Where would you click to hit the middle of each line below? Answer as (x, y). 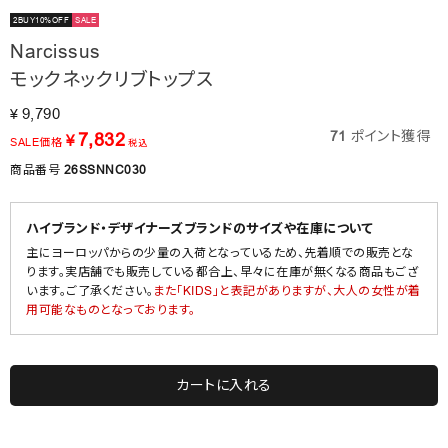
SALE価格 (36, 141)
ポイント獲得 (390, 135)
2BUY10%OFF (41, 19)
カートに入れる (224, 384)
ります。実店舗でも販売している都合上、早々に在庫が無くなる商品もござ (222, 271)
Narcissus (55, 50)
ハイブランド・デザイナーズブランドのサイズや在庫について (199, 227)
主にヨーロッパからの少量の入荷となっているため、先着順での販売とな (220, 252)
